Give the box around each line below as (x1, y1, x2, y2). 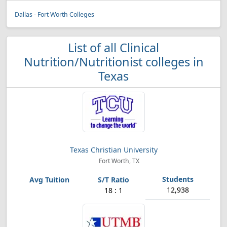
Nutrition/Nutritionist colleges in (23, 54, 204, 70)
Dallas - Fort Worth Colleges (15, 10, 94, 19)
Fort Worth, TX (97, 157, 140, 165)
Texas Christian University (69, 145, 158, 155)
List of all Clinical (68, 40, 159, 56)
